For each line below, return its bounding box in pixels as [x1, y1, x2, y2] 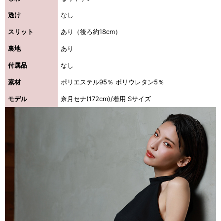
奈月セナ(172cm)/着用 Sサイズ [61, 95, 151, 103]
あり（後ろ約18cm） [61, 28, 121, 36]
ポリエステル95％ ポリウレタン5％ [61, 78, 164, 86]
